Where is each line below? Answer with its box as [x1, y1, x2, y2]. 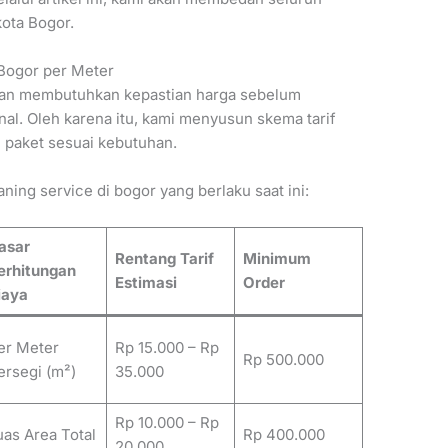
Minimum [242, 249, 311, 269]
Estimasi [114, 273, 177, 293]
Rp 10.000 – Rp [114, 413, 219, 433]
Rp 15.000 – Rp [114, 338, 219, 358]
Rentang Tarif [114, 249, 214, 269]
